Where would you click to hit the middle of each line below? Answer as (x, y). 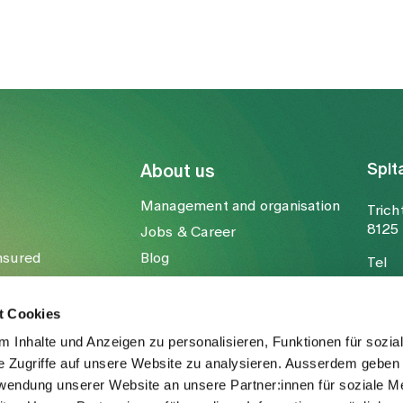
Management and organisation (240, 206)
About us (177, 172)
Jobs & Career (188, 232)
